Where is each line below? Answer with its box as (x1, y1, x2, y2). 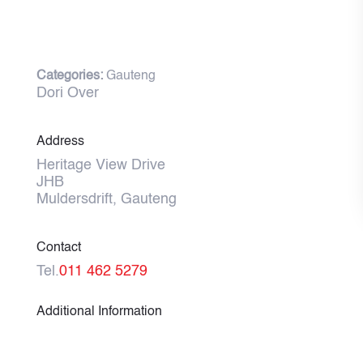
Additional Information (36, 305, 162, 318)
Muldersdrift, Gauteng (36, 192, 177, 207)
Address (36, 135, 84, 148)
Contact (36, 241, 81, 254)
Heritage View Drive (36, 158, 165, 173)
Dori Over (36, 86, 99, 100)
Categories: (36, 70, 106, 83)
